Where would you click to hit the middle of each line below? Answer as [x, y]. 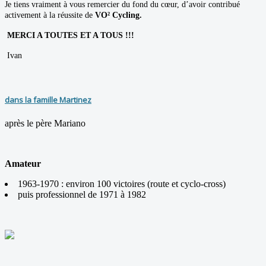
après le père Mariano [46, 123]
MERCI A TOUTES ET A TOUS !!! [72, 36]
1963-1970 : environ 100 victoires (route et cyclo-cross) [122, 183]
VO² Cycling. [118, 15]
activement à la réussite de [50, 15]
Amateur [23, 163]
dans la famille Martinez [48, 99]
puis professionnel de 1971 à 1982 [84, 194]
